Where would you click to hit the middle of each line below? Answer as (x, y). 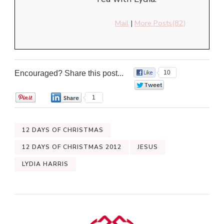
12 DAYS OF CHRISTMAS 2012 (72, 147)
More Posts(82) (160, 23)
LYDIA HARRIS (45, 164)
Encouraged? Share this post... (69, 73)
